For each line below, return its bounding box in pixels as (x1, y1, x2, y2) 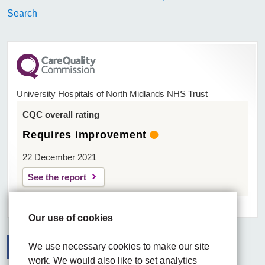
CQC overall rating (22, 109, 99, 119)
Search (7, 8, 38, 18)
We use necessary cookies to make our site (28, 241, 210, 251)
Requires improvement (22, 129, 147, 141)
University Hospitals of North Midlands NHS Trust (17, 89, 208, 99)
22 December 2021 (22, 152, 96, 162)
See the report (28, 172, 86, 182)
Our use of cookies (28, 212, 114, 223)
